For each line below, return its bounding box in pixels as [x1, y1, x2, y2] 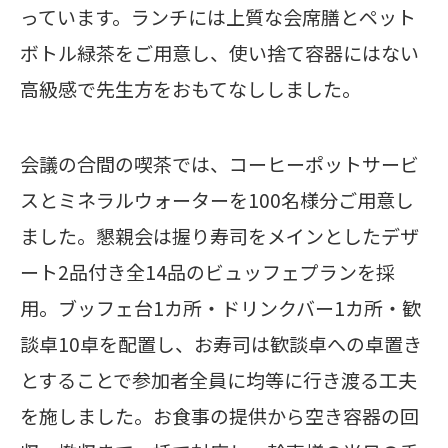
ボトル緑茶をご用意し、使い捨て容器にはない [20, 38, 419, 66]
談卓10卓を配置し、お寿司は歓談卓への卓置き [20, 330, 422, 358]
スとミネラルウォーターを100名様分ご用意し [20, 186, 414, 214]
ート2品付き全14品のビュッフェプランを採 [20, 258, 395, 286]
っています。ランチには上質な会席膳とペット [20, 2, 416, 30]
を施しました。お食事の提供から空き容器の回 [20, 402, 419, 430]
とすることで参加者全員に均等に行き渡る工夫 [20, 366, 417, 394]
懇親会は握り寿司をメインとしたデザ [96, 222, 419, 250]
